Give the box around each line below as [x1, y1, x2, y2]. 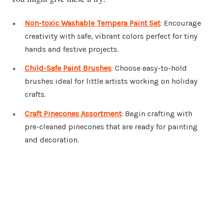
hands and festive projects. [25, 44, 119, 54]
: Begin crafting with [122, 109, 192, 119]
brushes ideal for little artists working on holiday [25, 77, 198, 86]
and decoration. [25, 135, 79, 145]
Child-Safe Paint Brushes [25, 63, 111, 73]
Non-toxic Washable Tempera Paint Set [25, 18, 160, 28]
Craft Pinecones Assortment [25, 109, 122, 119]
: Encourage [160, 18, 201, 28]
